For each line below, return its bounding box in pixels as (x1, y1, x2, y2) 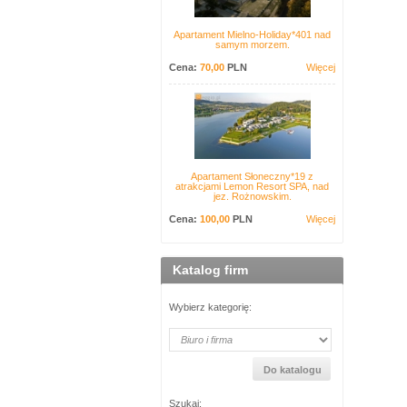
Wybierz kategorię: (169, 302, 252, 313)
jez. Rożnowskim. (213, 191, 292, 202)
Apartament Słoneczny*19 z (191, 171, 313, 182)
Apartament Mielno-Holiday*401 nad (174, 29, 331, 40)
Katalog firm (173, 263, 248, 277)
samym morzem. (214, 39, 290, 50)
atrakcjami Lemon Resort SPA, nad (175, 181, 329, 192)
